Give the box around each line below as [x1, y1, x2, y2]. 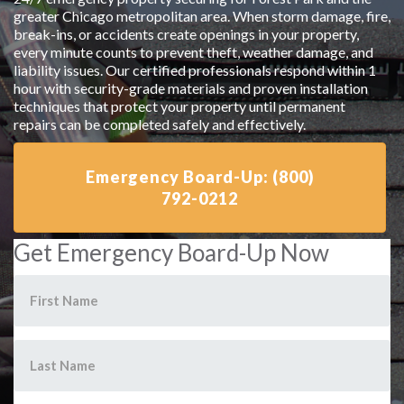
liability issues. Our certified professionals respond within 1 [14, 61, 376, 78]
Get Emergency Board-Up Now [14, 238, 329, 267]
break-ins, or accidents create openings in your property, [14, 25, 359, 42]
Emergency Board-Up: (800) [85, 167, 315, 187]
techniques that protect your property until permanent [14, 97, 345, 115]
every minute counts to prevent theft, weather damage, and [14, 43, 373, 60]
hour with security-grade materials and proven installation [14, 79, 368, 96]
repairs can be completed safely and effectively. [14, 115, 306, 133]
